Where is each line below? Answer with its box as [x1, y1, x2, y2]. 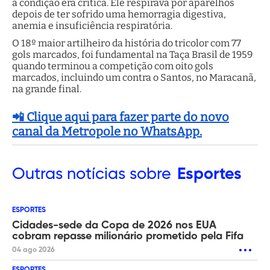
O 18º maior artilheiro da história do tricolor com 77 [12, 37, 241, 49]
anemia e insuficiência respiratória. [12, 20, 174, 32]
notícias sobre [63, 166, 171, 183]
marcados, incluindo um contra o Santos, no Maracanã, [12, 72, 256, 84]
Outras [12, 166, 63, 183]
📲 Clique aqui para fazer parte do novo [12, 110, 229, 125]
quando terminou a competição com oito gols [12, 60, 213, 72]
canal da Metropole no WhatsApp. [12, 124, 202, 139]
